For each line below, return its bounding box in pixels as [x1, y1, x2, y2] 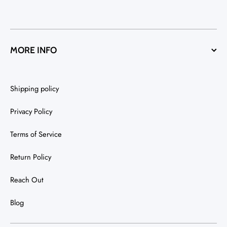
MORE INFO [10, 45, 57, 55]
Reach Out [10, 174, 44, 185]
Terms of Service [10, 129, 62, 140]
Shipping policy [10, 83, 59, 94]
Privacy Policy [10, 106, 52, 117]
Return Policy [10, 152, 51, 163]
